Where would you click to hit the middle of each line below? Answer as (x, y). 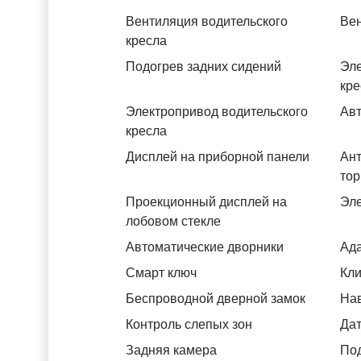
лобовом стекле (173, 221)
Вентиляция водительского (207, 21)
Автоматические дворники (205, 247)
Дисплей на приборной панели (218, 157)
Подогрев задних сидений (203, 66)
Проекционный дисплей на (206, 202)
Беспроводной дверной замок (216, 299)
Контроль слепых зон (189, 324)
